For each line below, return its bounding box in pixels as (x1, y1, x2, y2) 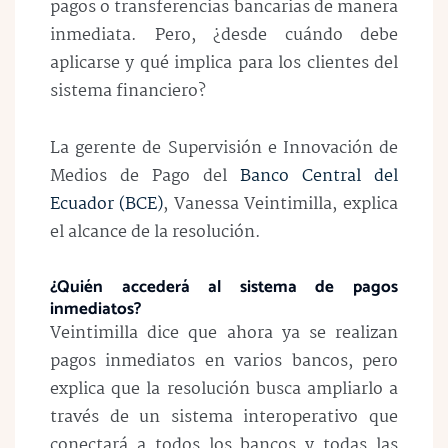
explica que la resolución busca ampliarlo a (50, 375, 398, 403)
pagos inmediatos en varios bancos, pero (50, 347, 398, 375)
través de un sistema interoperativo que (50, 403, 398, 431)
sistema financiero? (50, 78, 206, 105)
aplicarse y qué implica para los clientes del (50, 50, 398, 77)
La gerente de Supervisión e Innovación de (50, 134, 398, 162)
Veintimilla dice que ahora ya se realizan (50, 319, 398, 347)
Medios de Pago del (50, 162, 240, 190)
